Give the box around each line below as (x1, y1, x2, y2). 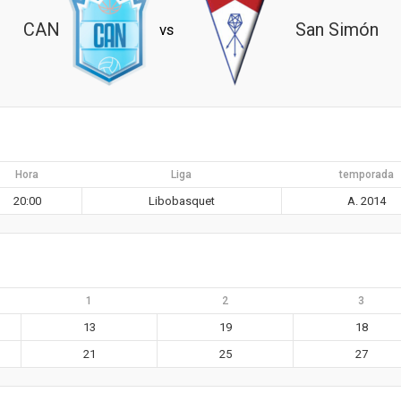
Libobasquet (149, 194, 215, 209)
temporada (338, 168, 394, 182)
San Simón (294, 18, 379, 40)
